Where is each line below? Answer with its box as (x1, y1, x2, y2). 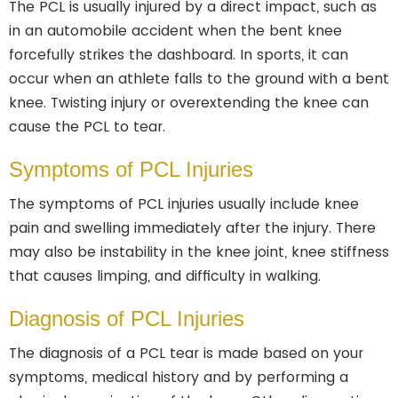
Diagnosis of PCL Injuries (9, 306, 244, 330)
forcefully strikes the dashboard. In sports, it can (9, 44, 348, 65)
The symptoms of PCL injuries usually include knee (9, 194, 359, 214)
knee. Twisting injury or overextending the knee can (9, 92, 369, 113)
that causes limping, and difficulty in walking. (9, 266, 325, 286)
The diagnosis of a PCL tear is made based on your (9, 343, 363, 363)
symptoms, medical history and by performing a (9, 367, 348, 387)
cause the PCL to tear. (9, 116, 170, 137)
